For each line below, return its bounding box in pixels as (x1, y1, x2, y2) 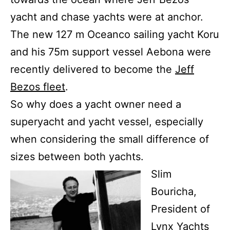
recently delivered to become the (10, 63, 175, 75)
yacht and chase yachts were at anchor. (10, 10, 203, 23)
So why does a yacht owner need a (10, 98, 181, 110)
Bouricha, (151, 185, 197, 198)
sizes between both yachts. (10, 150, 144, 163)
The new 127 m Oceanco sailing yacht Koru (10, 28, 219, 41)
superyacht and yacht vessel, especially (10, 115, 203, 128)
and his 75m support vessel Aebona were (10, 45, 211, 58)
